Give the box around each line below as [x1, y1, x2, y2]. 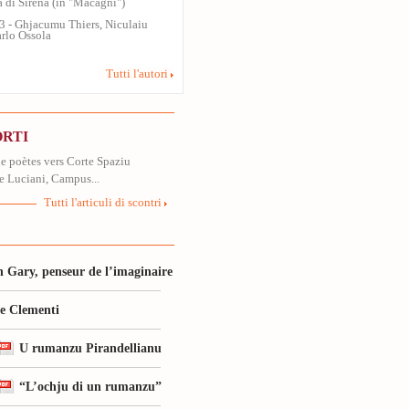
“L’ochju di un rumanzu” [19, 379, 162, 393]
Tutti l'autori [106, 68, 168, 80]
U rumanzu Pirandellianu [19, 341, 162, 355]
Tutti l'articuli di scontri [44, 196, 162, 209]
